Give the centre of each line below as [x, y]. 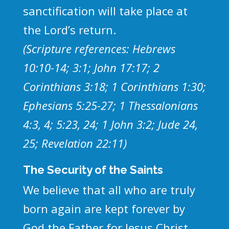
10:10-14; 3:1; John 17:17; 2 [91, 67]
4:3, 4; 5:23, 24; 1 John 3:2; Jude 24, [110, 124]
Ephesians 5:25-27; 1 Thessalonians [110, 105]
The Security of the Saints [93, 169]
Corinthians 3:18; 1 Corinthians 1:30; [114, 86]
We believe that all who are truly [109, 189]
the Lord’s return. [69, 29]
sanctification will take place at [105, 10]
